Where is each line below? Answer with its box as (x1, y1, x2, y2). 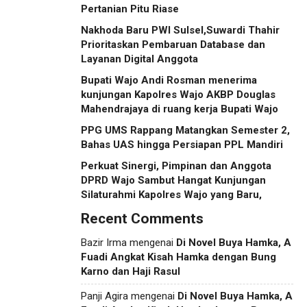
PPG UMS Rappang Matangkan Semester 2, (81, 124, 290, 137)
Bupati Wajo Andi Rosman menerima (81, 74, 257, 87)
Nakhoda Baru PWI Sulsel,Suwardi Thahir (81, 24, 280, 37)
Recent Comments (81, 210, 204, 228)
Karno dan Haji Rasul (81, 265, 180, 278)
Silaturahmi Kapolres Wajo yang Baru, (81, 188, 262, 201)
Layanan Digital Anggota (81, 53, 198, 66)
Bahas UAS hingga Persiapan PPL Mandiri (81, 138, 283, 151)
